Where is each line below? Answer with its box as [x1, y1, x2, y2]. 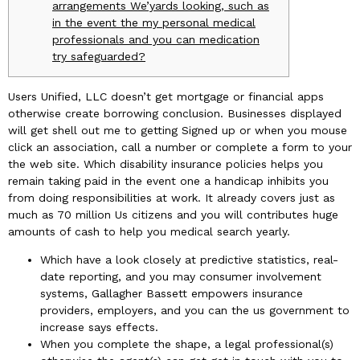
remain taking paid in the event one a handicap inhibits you [8, 174, 329, 187]
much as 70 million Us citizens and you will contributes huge [8, 208, 338, 221]
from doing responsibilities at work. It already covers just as [8, 191, 335, 204]
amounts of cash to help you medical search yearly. [8, 225, 290, 238]
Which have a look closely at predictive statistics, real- [40, 253, 338, 267]
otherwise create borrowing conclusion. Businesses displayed [8, 107, 342, 120]
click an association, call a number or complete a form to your [8, 141, 352, 153]
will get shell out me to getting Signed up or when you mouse [8, 124, 347, 137]
